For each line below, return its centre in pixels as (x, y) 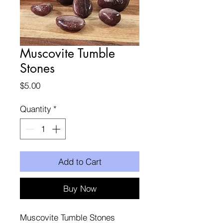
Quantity (36, 109)
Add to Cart (80, 161)
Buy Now (80, 188)
